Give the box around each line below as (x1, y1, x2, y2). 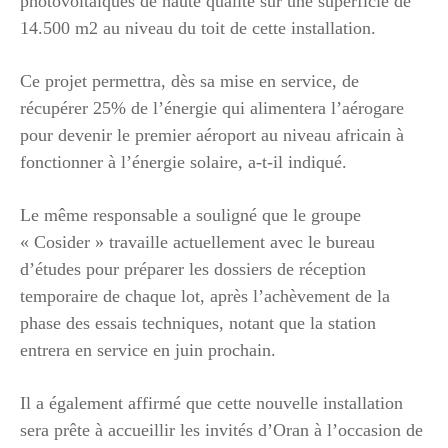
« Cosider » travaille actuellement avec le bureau (20, 231, 375, 252)
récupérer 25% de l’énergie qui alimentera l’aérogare (20, 97, 404, 118)
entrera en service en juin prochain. (20, 339, 276, 360)
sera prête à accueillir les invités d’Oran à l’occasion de (20, 419, 423, 440)
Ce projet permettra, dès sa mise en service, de (20, 70, 359, 91)
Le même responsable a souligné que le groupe (20, 204, 361, 225)
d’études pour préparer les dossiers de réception (20, 258, 366, 279)
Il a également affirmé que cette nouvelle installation (20, 392, 403, 413)
